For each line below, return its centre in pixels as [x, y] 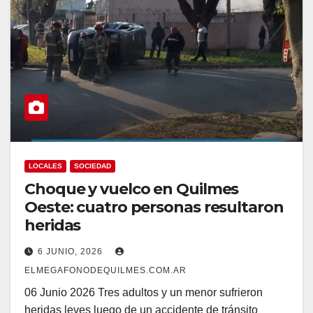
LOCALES [45, 166]
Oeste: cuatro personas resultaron [154, 208]
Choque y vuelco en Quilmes [132, 189]
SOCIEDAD [93, 166]
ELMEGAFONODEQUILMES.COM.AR [105, 271]
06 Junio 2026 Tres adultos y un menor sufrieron [144, 293]
